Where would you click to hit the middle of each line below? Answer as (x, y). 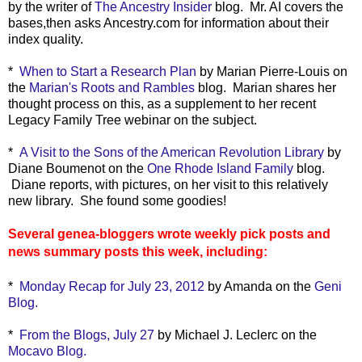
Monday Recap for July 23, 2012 (112, 286)
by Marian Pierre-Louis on (272, 71)
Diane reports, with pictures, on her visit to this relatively (168, 184)
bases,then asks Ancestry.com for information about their (168, 23)
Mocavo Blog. (47, 351)
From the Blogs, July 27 (87, 335)
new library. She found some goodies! (117, 200)
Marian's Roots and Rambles (112, 87)
